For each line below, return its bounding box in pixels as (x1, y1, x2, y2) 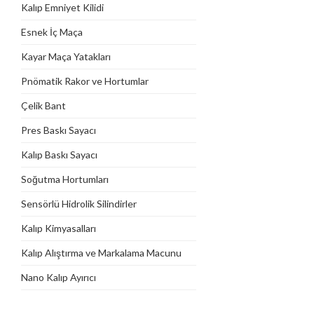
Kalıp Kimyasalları (21, 221, 96, 234)
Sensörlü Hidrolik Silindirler (21, 197, 137, 210)
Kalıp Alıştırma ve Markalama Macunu (21, 246, 182, 259)
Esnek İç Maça (21, 25, 83, 38)
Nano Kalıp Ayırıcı (21, 271, 96, 283)
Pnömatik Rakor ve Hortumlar (21, 74, 149, 87)
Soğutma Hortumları (21, 172, 109, 185)
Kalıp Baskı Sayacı (21, 148, 97, 161)
